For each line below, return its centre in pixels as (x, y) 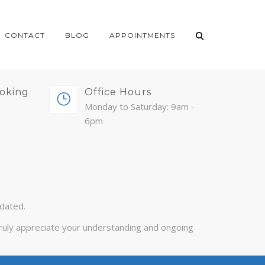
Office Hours (118, 92)
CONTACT (25, 35)
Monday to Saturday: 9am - (140, 106)
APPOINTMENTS (142, 35)
